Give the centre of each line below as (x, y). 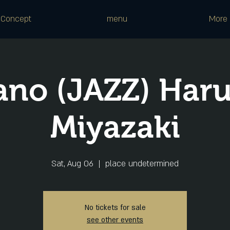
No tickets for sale (115, 208)
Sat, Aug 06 (72, 164)
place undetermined (142, 164)
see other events (115, 220)
